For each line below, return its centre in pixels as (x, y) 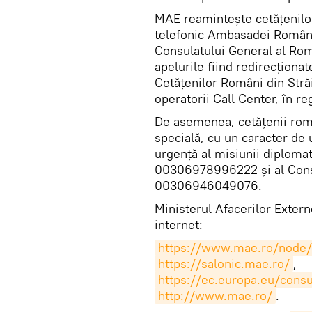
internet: (179, 225)
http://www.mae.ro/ (215, 296)
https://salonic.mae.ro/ (224, 264)
